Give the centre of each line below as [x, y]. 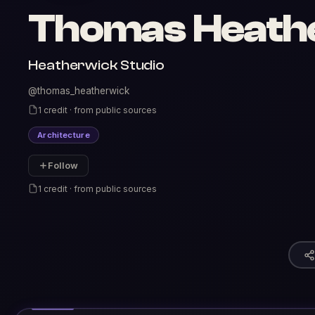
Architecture [64, 135]
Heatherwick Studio [97, 65]
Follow [63, 165]
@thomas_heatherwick [79, 90]
